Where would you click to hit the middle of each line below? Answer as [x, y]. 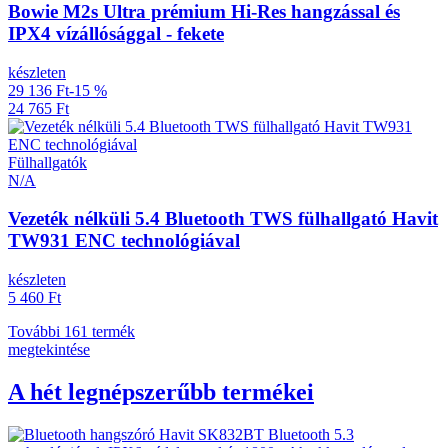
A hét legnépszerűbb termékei [161, 391]
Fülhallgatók [47, 162]
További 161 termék [71, 331]
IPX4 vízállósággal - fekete [116, 33]
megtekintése [49, 349]
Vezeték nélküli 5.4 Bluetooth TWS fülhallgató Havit [223, 219]
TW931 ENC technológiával [124, 241]
